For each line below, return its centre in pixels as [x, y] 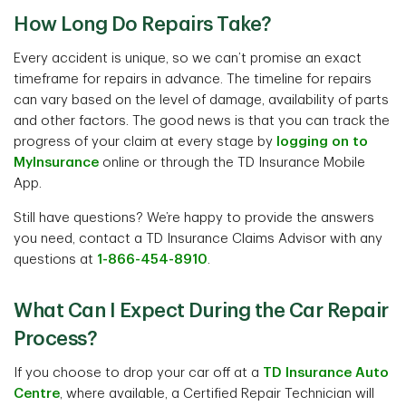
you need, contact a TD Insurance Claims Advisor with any [198, 239]
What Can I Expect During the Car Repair [201, 311]
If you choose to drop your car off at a [138, 373]
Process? [55, 339]
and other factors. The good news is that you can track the [202, 121]
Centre [37, 394]
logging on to [322, 142]
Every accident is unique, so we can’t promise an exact [188, 58]
